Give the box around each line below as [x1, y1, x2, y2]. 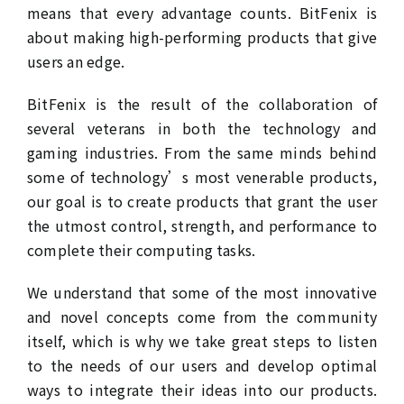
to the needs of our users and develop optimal [26, 354, 378, 376]
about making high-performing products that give [26, 26, 378, 48]
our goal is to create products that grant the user [26, 190, 378, 212]
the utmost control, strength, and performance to [26, 215, 378, 236]
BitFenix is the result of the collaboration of [26, 93, 378, 115]
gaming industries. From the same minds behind [26, 142, 378, 163]
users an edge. [26, 50, 125, 72]
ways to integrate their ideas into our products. [26, 379, 378, 400]
